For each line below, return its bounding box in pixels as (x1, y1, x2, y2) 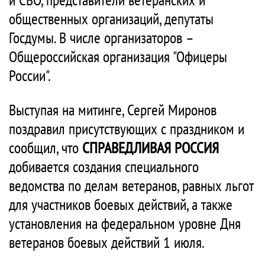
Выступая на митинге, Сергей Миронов (9, 100, 216, 120)
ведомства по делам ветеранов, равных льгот (9, 176, 253, 196)
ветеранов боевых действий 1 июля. (9, 232, 205, 253)
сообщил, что (9, 138, 82, 158)
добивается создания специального (9, 157, 199, 177)
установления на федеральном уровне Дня (9, 214, 241, 234)
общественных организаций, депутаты (9, 9, 214, 29)
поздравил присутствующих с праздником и (9, 119, 244, 139)
